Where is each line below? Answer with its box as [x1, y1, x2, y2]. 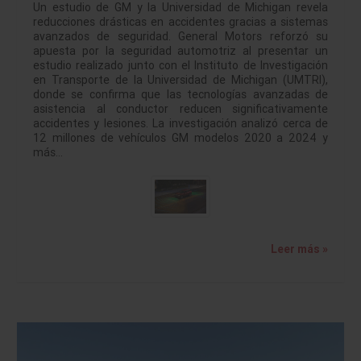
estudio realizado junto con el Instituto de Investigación [33, 57, 328, 73]
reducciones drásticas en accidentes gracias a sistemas [33, 14, 328, 29]
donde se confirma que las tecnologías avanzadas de [33, 86, 328, 102]
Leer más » [271, 241, 328, 256]
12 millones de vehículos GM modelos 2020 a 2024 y [33, 130, 328, 145]
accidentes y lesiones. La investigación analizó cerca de [33, 115, 328, 131]
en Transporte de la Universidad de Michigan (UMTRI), [33, 72, 328, 87]
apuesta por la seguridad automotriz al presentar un [33, 43, 328, 58]
